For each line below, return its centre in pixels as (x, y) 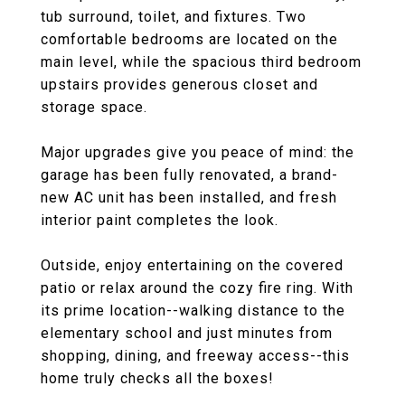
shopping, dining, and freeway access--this (195, 356)
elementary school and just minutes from (187, 333)
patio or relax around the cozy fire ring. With (197, 288)
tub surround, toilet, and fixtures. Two (174, 17)
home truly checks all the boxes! (157, 378)
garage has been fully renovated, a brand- (189, 175)
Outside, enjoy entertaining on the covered (192, 265)
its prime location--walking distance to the (193, 311)
